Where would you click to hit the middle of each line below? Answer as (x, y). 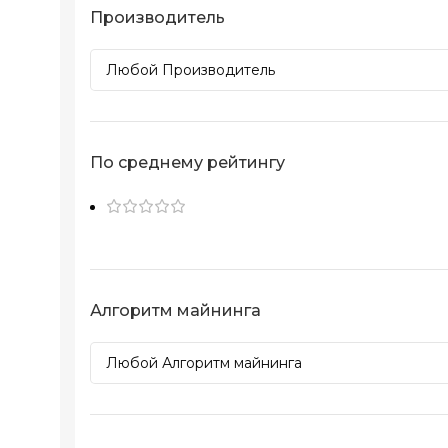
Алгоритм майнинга (175, 311)
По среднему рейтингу (187, 163)
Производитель (157, 18)
